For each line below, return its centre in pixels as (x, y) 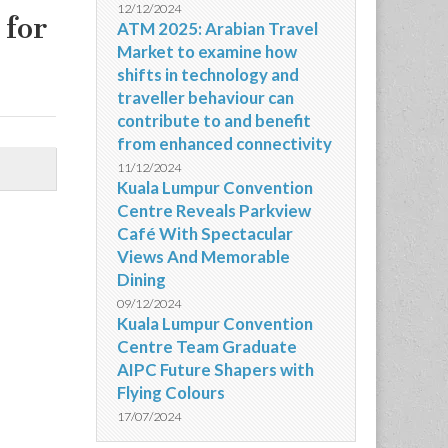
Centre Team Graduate (207, 346)
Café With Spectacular (205, 233)
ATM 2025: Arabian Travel (217, 28)
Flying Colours (171, 392)
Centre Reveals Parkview (214, 210)
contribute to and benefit (214, 120)
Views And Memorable (203, 256)
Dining (141, 279)
